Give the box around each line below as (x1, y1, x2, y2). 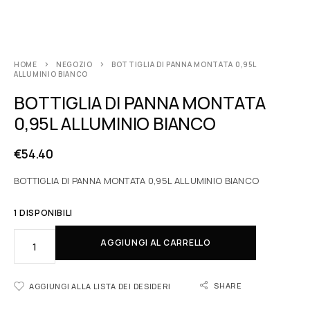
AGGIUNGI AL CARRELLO (100, 237, 211, 248)
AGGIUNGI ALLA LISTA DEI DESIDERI (29, 281, 171, 291)
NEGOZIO (55, 60, 93, 69)
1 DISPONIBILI (14, 207, 73, 219)
